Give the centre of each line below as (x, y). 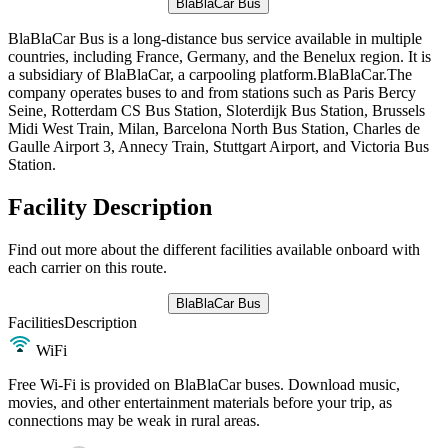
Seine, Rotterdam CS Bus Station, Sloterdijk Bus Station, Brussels (216, 110)
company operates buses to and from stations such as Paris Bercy (212, 92)
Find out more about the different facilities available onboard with (214, 249)
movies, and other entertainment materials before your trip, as (200, 402)
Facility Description (110, 206)
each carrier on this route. (87, 267)
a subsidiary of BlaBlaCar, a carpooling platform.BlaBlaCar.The (210, 74)
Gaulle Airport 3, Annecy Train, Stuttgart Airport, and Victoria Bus (218, 146)
